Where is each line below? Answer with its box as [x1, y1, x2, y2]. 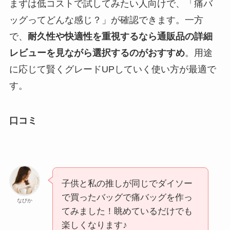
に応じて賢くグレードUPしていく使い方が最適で [9, 64, 216, 74]
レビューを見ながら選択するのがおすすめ [9, 47, 185, 58]
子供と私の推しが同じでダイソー [61, 179, 193, 189]
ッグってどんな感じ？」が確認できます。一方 [9, 14, 203, 25]
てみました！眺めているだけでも [61, 206, 193, 217]
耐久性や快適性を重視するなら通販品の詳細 [27, 31, 213, 42]
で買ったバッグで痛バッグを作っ [61, 193, 193, 203]
